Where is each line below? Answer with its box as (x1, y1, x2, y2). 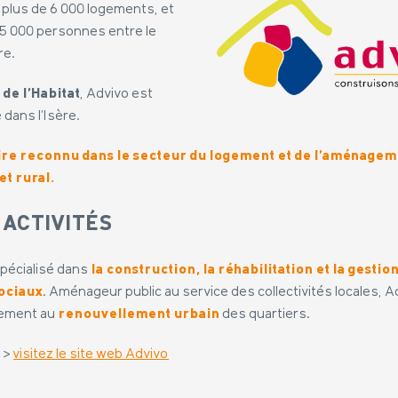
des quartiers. (220, 306, 311, 322)
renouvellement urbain (59, 306, 220, 322)
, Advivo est (81, 86, 154, 101)
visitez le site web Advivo (13, 346, 169, 362)
